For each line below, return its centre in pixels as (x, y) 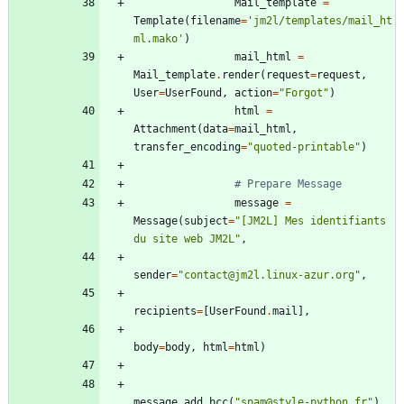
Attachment (165, 129)
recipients (165, 312)
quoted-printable (304, 147)
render (241, 75)
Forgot (304, 93)
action (253, 93)
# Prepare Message (288, 184)
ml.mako (156, 39)
